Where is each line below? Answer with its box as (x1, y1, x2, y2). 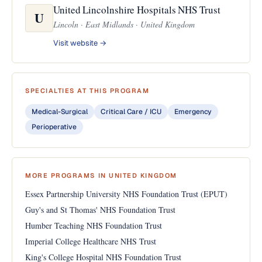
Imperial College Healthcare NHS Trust (25, 236, 156, 247)
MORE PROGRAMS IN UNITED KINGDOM (25, 171, 177, 180)
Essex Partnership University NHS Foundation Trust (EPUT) (25, 188, 227, 199)
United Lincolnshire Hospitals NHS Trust (53, 3, 220, 16)
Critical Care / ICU (101, 107, 161, 116)
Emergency (174, 107, 212, 116)
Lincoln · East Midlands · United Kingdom (53, 19, 195, 30)
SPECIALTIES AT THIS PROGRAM (25, 87, 150, 95)
